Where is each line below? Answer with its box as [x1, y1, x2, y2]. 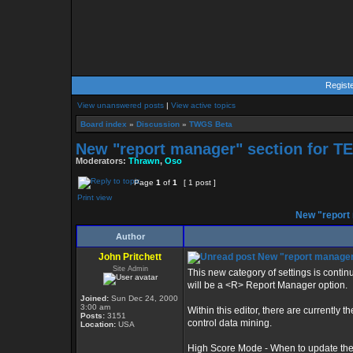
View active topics [171, 101, 236, 110]
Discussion [136, 120, 180, 128]
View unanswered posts [77, 101, 164, 110]
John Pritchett [98, 251, 162, 262]
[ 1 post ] [181, 178, 218, 187]
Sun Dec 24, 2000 [109, 294, 178, 303]
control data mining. [188, 318, 272, 329]
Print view [77, 193, 112, 202]
